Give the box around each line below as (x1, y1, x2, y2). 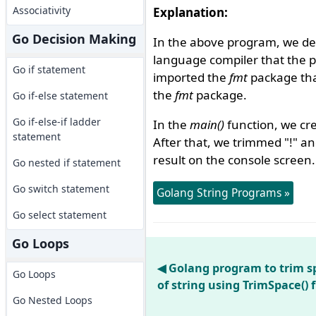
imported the (152, 69, 229, 85)
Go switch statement (12, 182, 109, 195)
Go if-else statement (12, 89, 108, 102)
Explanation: (152, 4, 228, 20)
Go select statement (12, 208, 107, 221)
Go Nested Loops (12, 293, 92, 307)
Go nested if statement (12, 156, 121, 169)
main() (189, 116, 224, 133)
